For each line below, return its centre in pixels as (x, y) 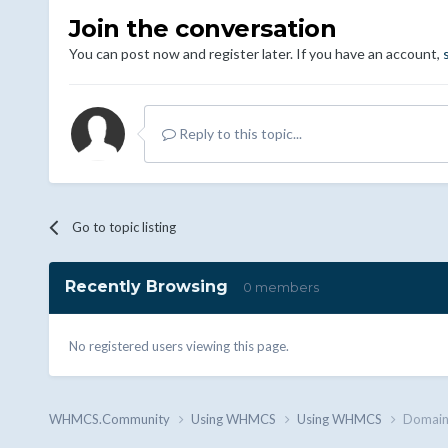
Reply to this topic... (238, 133)
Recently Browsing (153, 286)
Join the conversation (202, 28)
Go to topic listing (123, 226)
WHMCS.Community (110, 418)
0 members (280, 286)
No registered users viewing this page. (178, 345)
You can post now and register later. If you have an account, (255, 53)
